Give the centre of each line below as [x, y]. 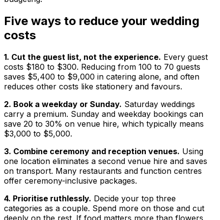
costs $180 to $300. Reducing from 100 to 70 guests [102, 67]
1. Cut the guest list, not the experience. [82, 57]
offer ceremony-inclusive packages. [70, 181]
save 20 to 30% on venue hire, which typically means [104, 124]
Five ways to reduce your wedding [102, 21]
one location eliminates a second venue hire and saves [106, 161]
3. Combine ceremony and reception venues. [92, 151]
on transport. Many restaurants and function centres [103, 171]
